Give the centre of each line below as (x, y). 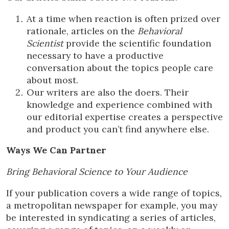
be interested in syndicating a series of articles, (111, 217)
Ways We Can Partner (56, 150)
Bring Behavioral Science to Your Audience (97, 171)
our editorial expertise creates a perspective (125, 117)
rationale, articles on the (82, 31)
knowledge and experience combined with (119, 104)
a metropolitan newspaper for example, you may (112, 205)
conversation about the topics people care (120, 67)
